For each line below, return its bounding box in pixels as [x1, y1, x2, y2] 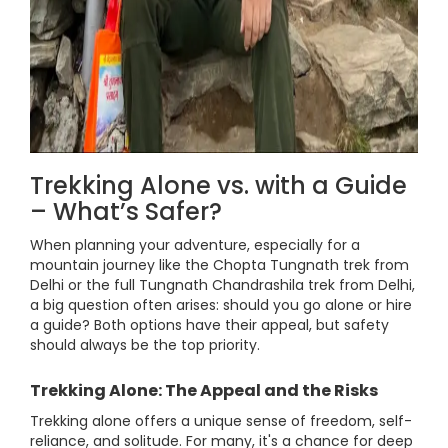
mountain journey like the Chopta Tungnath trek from [30, 255, 409, 275]
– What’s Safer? [30, 195, 222, 228]
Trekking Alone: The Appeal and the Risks [30, 379, 378, 402]
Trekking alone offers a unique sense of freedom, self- [30, 411, 412, 431]
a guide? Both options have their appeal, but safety [30, 315, 389, 335]
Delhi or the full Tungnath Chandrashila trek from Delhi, [30, 275, 415, 295]
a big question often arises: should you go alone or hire [30, 295, 412, 315]
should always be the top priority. [30, 335, 260, 355]
